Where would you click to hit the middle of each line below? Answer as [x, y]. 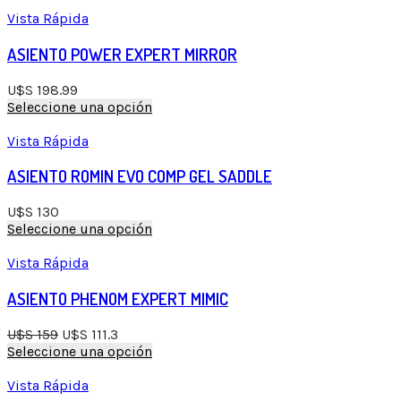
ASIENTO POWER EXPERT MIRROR [122, 54]
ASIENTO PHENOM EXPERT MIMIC [118, 298]
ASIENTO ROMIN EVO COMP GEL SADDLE [140, 176]
